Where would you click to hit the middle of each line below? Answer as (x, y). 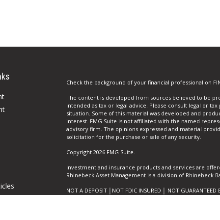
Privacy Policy (84, 213)
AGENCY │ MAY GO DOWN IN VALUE (113, 198)
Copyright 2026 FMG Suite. (100, 152)
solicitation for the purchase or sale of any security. (134, 137)
